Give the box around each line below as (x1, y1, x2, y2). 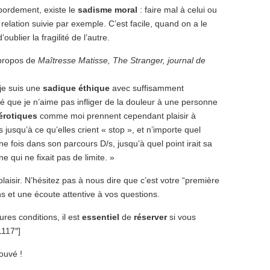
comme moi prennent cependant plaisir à (37, 111, 196, 121)
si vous (167, 212, 196, 222)
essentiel (82, 212, 119, 222)
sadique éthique (43, 83, 110, 93)
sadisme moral (78, 5, 137, 14)
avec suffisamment (110, 83, 184, 93)
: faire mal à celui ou (137, 5, 217, 14)
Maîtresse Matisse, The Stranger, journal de (38, 55, 206, 65)
